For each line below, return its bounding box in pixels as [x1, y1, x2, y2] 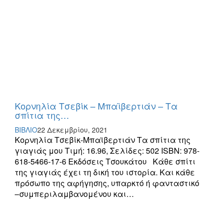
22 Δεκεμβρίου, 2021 [37, 125, 108, 135]
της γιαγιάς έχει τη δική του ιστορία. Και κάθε [15, 166, 195, 178]
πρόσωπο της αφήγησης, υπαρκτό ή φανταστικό [15, 177, 199, 189]
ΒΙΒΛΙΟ [15, 125, 37, 135]
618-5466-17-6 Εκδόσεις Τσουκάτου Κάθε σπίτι [15, 156, 195, 167]
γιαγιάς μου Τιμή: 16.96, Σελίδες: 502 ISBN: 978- [15, 145, 199, 157]
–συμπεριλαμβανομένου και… [15, 188, 134, 200]
